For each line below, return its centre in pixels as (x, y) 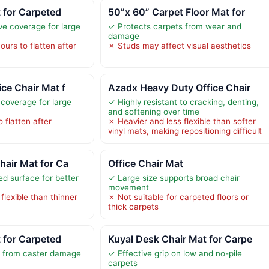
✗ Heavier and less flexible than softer (182, 121)
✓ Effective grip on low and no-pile (175, 253)
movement (128, 187)
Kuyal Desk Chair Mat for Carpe (180, 239)
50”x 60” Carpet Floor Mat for (176, 12)
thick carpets (133, 206)
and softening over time (153, 111)
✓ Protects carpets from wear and (174, 26)
